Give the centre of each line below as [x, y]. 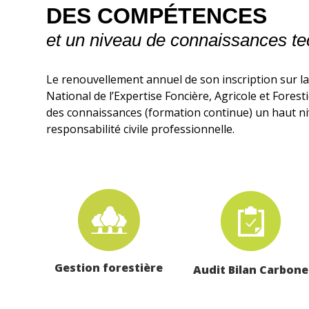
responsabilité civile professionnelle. [141, 129]
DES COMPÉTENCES [157, 16]
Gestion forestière [109, 267]
